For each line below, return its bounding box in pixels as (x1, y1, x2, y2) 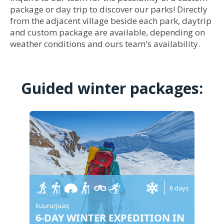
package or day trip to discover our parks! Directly (10, 3, 207, 15)
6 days (169, 183, 188, 192)
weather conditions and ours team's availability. (10, 38, 200, 49)
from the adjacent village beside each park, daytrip (10, 15, 211, 26)
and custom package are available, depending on (10, 26, 205, 38)
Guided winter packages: (21, 78, 203, 98)
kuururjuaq (35, 201, 69, 210)
